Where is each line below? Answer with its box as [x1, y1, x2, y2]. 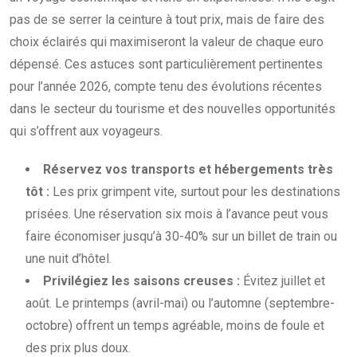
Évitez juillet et [240, 273, 325, 289]
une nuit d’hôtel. [25, 251, 112, 267]
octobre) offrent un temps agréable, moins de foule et [25, 318, 324, 334]
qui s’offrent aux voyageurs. [10, 124, 163, 139]
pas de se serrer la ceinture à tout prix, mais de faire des [10, 12, 324, 28]
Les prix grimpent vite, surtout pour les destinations [49, 184, 340, 200]
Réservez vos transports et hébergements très [43, 162, 333, 178]
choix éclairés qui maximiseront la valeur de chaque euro [10, 34, 324, 50]
